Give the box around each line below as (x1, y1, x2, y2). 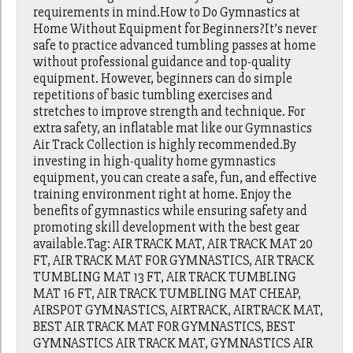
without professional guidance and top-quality (33, 54, 292, 71)
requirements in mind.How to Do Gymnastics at (33, 4, 301, 21)
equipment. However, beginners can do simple (33, 70, 293, 87)
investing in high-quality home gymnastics (33, 153, 277, 170)
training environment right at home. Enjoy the (33, 186, 292, 203)
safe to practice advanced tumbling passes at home (33, 37, 317, 54)
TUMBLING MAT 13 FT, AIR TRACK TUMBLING (33, 269, 297, 286)
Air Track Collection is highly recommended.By (33, 136, 297, 154)
